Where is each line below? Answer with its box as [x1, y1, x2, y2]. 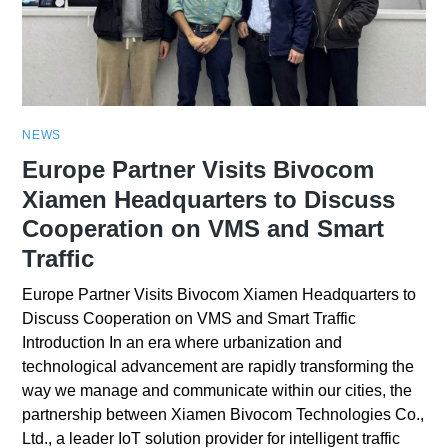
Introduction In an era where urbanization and [22, 333, 343, 351]
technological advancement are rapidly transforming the [22, 357, 415, 375]
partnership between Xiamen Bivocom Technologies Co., [22, 405, 425, 423]
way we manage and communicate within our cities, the [22, 381, 413, 399]
